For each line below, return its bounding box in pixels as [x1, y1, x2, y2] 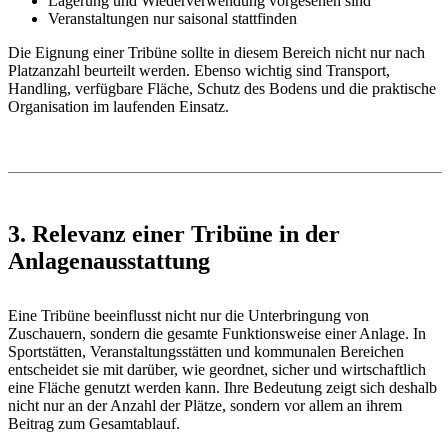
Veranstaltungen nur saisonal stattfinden [48, 10, 297, 27]
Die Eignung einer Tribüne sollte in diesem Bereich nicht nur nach [8, 44, 425, 61]
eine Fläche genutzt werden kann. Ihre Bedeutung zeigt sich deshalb [8, 378, 437, 396]
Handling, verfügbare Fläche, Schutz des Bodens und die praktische [8, 80, 436, 97]
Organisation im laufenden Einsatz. [8, 98, 229, 115]
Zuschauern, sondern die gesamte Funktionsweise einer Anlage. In [8, 324, 426, 342]
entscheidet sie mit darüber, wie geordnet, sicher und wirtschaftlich [8, 360, 426, 378]
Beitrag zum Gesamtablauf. [8, 414, 180, 432]
